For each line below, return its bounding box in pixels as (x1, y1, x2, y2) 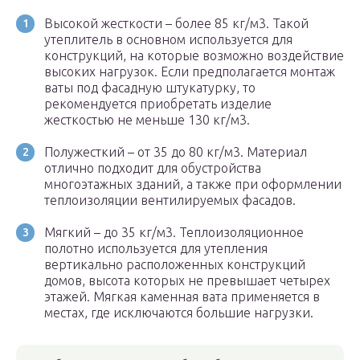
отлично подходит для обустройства (44, 161, 261, 176)
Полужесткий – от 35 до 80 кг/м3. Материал (44, 145, 307, 160)
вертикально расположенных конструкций (44, 257, 305, 272)
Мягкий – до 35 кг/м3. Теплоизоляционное (44, 225, 304, 240)
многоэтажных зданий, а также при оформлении (44, 177, 342, 192)
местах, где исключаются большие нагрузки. (44, 305, 313, 321)
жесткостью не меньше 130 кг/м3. (44, 112, 250, 128)
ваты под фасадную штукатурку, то (44, 80, 256, 96)
